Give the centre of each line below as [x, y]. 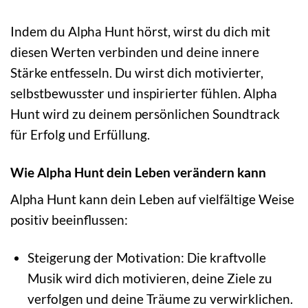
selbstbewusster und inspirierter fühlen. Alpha [144, 93]
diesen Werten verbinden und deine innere [135, 52]
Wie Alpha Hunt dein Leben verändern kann [138, 172]
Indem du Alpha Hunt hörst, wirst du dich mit [140, 31]
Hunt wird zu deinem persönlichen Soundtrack [145, 113]
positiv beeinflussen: [69, 220]
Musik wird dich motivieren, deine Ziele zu [150, 278]
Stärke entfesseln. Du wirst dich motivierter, [137, 72]
